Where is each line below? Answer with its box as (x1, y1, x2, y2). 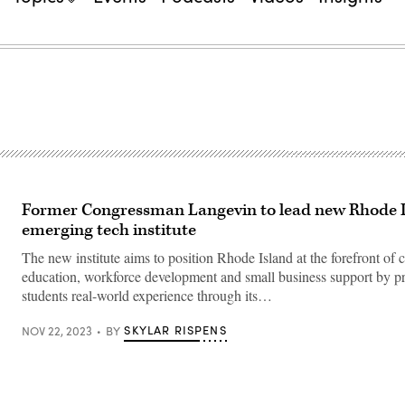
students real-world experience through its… (22, 286, 272, 305)
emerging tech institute (22, 219, 196, 241)
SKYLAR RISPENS (124, 322, 227, 338)
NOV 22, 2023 (22, 322, 92, 339)
